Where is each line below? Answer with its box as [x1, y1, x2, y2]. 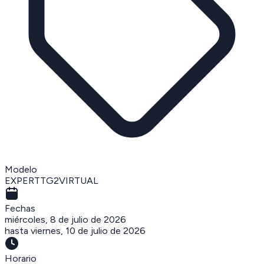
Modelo [5, 163, 37, 175]
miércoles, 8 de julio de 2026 [5, 213, 126, 225]
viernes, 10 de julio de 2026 [31, 225, 146, 236]
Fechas [5, 202, 35, 214]
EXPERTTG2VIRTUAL [5, 174, 98, 186]
